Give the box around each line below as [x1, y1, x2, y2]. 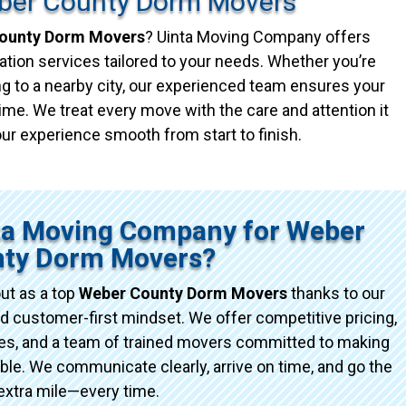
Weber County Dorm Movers [79, 283, 288, 303]
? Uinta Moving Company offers [144, 26, 371, 46]
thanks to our [287, 283, 386, 303]
